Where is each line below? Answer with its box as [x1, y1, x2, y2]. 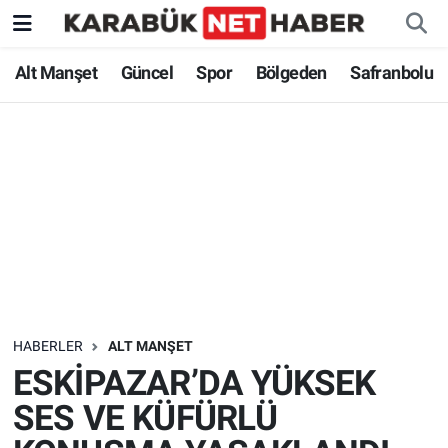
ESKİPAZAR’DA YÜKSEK [12, 362, 376, 404]
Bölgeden [255, 62, 327, 84]
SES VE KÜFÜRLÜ [12, 397, 278, 439]
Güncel [120, 62, 173, 84]
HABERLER [12, 338, 83, 355]
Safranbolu [350, 62, 434, 84]
